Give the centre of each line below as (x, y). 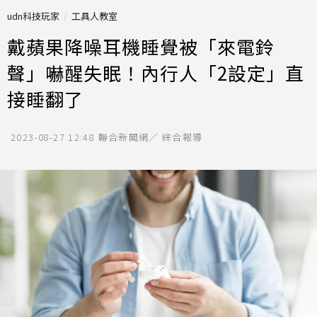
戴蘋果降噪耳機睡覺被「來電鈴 (141, 46)
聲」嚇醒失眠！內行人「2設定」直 (156, 73)
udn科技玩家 (33, 16)
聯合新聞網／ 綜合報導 (150, 137)
